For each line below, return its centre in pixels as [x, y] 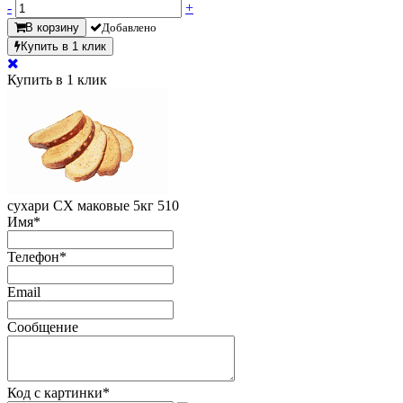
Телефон [33, 257]
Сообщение [43, 327]
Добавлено [129, 28]
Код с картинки [55, 393]
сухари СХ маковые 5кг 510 [93, 206]
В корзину [52, 28]
